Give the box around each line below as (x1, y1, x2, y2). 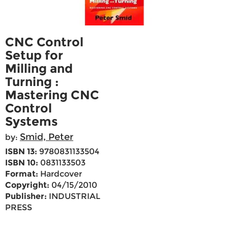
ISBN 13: (5, 147, 37, 157)
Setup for (5, 48, 63, 63)
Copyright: (5, 180, 49, 190)
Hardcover (38, 169, 82, 179)
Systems (5, 114, 58, 129)
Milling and (5, 61, 73, 76)
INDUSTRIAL (47, 191, 100, 202)
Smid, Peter (20, 131, 73, 143)
